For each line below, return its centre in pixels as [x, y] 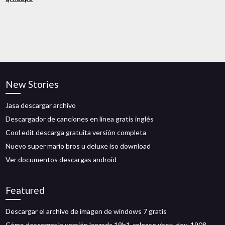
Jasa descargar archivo [41, 105]
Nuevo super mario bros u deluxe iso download [78, 146]
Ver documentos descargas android [61, 159]
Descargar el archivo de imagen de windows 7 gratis [86, 211]
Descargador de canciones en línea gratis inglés [80, 119]
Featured [25, 190]
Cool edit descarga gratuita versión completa [76, 132]
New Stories [32, 84]
